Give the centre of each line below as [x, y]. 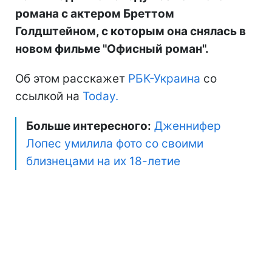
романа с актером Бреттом [95, 13]
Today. [100, 96]
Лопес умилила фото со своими [115, 143]
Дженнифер [188, 126]
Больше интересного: [89, 126]
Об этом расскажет [72, 78]
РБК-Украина [164, 78]
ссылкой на [49, 96]
